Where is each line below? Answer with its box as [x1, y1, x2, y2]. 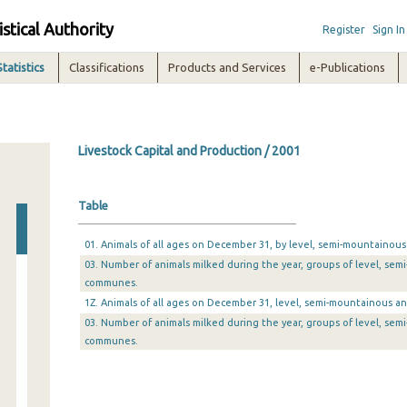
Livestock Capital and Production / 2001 [77, 144, 301, 158]
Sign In [372, 24, 405, 35]
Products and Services [168, 61, 287, 74]
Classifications [69, 61, 145, 74]
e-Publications [310, 61, 386, 74]
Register [322, 24, 365, 35]
